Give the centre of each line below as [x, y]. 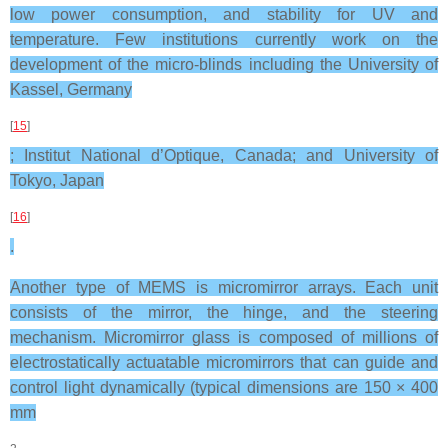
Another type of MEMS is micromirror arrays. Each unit [224, 287]
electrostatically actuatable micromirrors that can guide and [224, 362]
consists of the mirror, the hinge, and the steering [224, 312]
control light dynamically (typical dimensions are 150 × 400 [224, 387]
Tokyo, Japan [57, 180]
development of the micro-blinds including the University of [224, 64]
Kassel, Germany [71, 89]
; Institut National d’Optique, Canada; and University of [224, 155]
